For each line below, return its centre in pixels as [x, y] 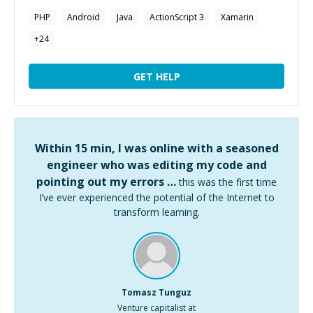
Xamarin [237, 17]
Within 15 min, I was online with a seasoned [156, 148]
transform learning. [156, 212]
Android [83, 17]
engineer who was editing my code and [156, 165]
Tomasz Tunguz [156, 292]
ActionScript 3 [177, 17]
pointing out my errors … [106, 182]
